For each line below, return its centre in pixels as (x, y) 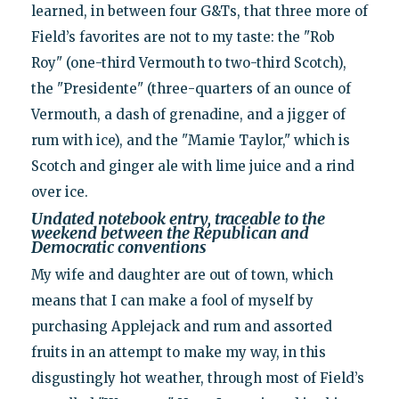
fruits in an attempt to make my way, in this (178, 353)
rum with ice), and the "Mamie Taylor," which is (190, 141)
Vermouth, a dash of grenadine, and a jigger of (188, 115)
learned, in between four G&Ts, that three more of (199, 12)
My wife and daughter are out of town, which (182, 275)
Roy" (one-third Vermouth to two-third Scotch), (188, 63)
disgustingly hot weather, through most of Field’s (197, 379)
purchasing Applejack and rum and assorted (181, 327)
